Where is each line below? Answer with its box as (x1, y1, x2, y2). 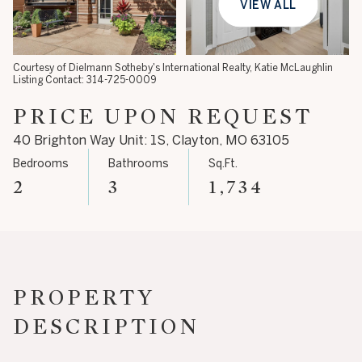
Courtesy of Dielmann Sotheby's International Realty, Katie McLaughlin (13, 62, 333, 73)
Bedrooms (13, 156, 69, 170)
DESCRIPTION (13, 314, 200, 339)
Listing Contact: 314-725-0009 (13, 74, 158, 85)
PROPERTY (13, 284, 155, 310)
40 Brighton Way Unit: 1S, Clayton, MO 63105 (13, 133, 289, 147)
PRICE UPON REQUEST (13, 103, 313, 129)
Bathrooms (108, 156, 169, 170)
